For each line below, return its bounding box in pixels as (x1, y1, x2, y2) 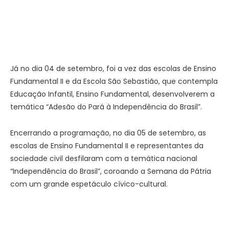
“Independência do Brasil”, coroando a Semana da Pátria (10, 166, 211, 177)
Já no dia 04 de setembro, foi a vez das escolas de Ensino (10, 63, 216, 74)
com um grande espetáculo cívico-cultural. (10, 179, 168, 190)
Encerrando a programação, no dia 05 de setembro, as (10, 128, 206, 139)
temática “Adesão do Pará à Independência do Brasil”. (10, 102, 202, 112)
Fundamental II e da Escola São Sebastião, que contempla (10, 76, 218, 87)
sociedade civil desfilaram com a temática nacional (10, 153, 197, 164)
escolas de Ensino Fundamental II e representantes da (10, 141, 203, 151)
